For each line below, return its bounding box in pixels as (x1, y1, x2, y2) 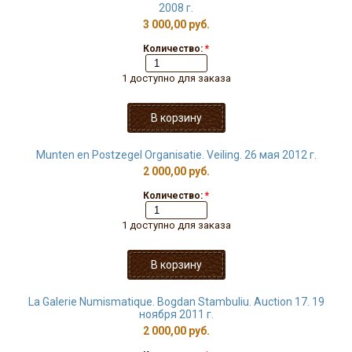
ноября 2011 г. (138, 308, 214, 321)
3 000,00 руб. (142, 18, 210, 31)
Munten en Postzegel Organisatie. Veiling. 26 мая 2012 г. (35, 148, 317, 161)
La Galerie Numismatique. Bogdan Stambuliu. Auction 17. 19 (27, 295, 324, 308)
